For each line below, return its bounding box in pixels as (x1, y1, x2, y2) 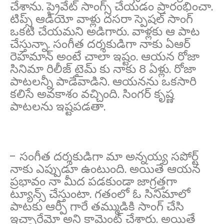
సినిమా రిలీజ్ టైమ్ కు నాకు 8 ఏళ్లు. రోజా (10, 60, 196, 77)
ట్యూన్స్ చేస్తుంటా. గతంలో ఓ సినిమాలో (10, 185, 190, 202)
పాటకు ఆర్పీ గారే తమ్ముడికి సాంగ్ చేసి (10, 197, 184, 214)
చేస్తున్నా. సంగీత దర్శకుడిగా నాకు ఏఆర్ (10, 35, 190, 52)
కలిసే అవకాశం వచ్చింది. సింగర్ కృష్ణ (10, 85, 174, 102)
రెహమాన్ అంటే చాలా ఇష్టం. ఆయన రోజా (10, 47, 199, 64)
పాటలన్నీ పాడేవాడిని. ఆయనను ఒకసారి (10, 72, 196, 89)
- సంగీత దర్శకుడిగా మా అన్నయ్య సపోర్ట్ (10, 147, 198, 164)
